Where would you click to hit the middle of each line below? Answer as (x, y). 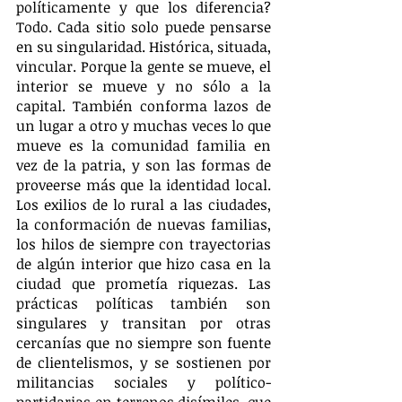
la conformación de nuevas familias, (144, 224)
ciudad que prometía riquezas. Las (144, 283)
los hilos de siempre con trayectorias (144, 244)
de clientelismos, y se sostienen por (144, 362)
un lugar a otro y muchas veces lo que (144, 125)
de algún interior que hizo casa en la (144, 263)
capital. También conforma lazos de (144, 105)
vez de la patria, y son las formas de (144, 165)
